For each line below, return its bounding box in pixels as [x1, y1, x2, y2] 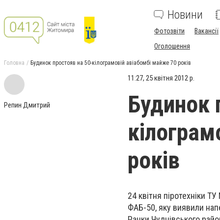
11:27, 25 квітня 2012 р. [128, 74, 194, 82]
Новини [167, 8, 203, 22]
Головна [4, 59, 25, 66]
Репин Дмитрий [4, 101, 50, 110]
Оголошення [154, 42, 190, 50]
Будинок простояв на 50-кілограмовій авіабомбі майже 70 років [30, 59, 191, 66]
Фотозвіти [154, 27, 185, 35]
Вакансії [194, 27, 219, 35]
